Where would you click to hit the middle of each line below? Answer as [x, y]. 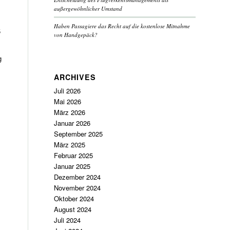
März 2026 [70, 112]
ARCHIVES [75, 77]
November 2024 [78, 188]
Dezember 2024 [78, 177]
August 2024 [73, 209]
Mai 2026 [68, 101]
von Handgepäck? [76, 35]
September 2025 [79, 134]
